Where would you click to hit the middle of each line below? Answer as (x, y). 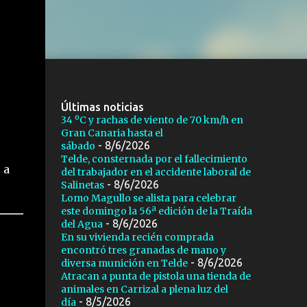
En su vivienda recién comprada (137, 237)
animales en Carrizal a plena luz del (144, 289)
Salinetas (82, 185)
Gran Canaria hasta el (112, 133)
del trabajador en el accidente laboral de (156, 172)
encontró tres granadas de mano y (143, 250)
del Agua (82, 224)
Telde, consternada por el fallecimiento (154, 159)
